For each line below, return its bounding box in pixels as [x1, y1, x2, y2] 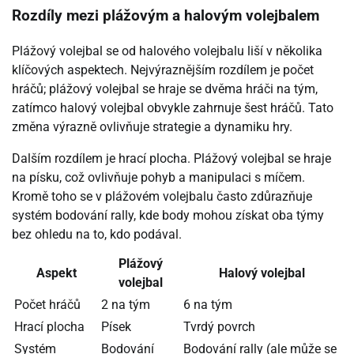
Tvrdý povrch [183, 318, 255, 334]
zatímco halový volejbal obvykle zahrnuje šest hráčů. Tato [12, 100, 333, 115]
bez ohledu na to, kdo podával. [12, 226, 182, 242]
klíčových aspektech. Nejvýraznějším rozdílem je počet [12, 62, 314, 77]
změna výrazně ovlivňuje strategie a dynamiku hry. [12, 119, 292, 134]
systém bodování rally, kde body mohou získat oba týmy [12, 207, 324, 223]
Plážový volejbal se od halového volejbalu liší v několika [12, 43, 322, 58]
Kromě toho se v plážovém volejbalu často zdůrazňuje [12, 188, 312, 204]
